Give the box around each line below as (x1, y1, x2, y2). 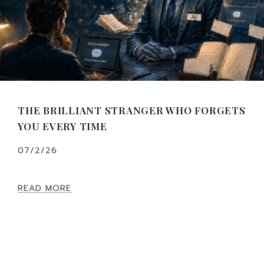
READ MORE (18, 181, 71, 194)
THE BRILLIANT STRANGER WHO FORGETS (18, 103, 246, 117)
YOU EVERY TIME (18, 119, 107, 133)
